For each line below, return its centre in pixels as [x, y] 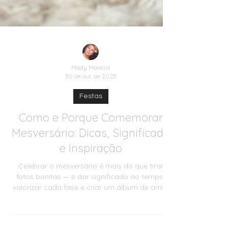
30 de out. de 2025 [91, 133]
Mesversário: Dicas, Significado [91, 190]
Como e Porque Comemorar [91, 175]
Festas [91, 153]
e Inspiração [91, 205]
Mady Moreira [91, 125]
